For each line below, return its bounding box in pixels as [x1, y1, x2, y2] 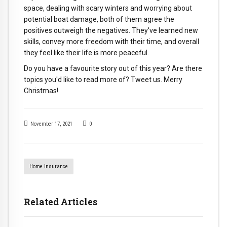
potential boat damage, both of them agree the [24, 15, 174, 24]
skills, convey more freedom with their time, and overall [24, 37, 199, 46]
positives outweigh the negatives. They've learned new [24, 26, 198, 35]
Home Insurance [29, 163, 68, 170]
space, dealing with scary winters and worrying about [24, 4, 192, 13]
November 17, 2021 [30, 120, 72, 127]
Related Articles [24, 196, 97, 208]
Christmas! [24, 87, 58, 95]
